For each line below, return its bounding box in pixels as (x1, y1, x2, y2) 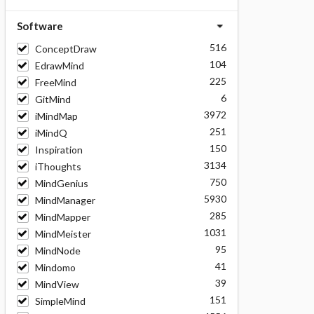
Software (16, 20, 63, 32)
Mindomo (34, 261, 76, 273)
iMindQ (34, 127, 67, 139)
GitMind (34, 93, 71, 105)
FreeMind (34, 76, 76, 88)
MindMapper (34, 211, 90, 223)
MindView (34, 278, 79, 290)
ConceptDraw (34, 43, 97, 55)
